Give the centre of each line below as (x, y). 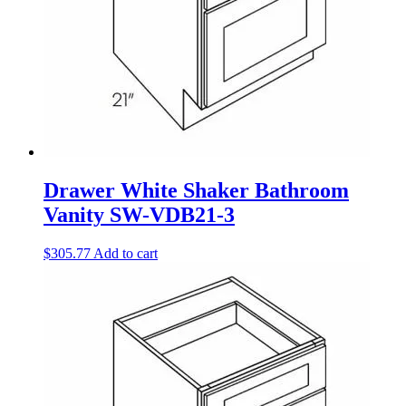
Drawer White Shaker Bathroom (196, 190)
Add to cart (126, 253)
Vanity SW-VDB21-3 (139, 214)
